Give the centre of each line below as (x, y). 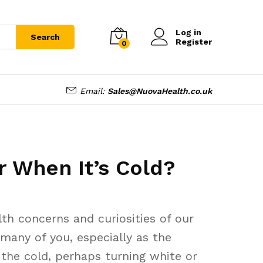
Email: (92, 91)
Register (194, 42)
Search (45, 37)
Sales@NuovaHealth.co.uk (160, 91)
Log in (188, 32)
